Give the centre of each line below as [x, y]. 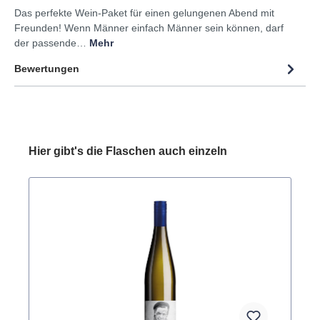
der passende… [52, 42]
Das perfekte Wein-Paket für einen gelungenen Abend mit [144, 12]
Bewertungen [47, 69]
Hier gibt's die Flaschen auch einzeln [128, 151]
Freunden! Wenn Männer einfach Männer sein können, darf [149, 27]
